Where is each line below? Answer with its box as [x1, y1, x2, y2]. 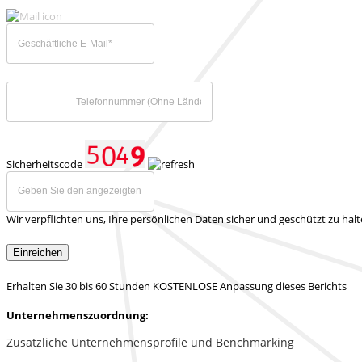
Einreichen [13, 246, 62, 259]
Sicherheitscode [6, 156, 85, 171]
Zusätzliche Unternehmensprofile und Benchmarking [6, 334, 294, 350]
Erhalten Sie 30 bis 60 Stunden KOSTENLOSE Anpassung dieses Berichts [6, 278, 347, 293]
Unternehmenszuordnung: [6, 307, 149, 322]
